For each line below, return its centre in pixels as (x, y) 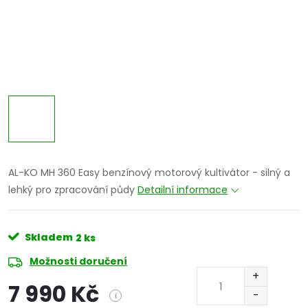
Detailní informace (183, 190)
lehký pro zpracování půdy (73, 190)
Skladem (48, 238)
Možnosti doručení (78, 262)
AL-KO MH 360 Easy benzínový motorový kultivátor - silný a (149, 173)
